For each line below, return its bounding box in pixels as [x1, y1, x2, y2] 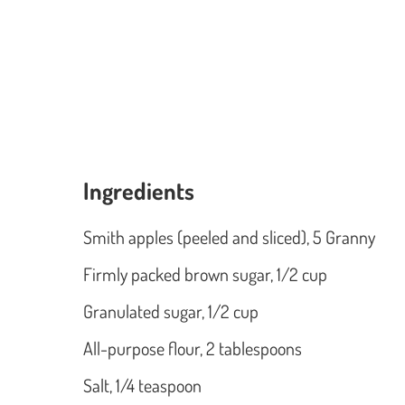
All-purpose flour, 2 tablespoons [83, 336, 306, 361]
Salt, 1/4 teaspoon [83, 373, 205, 398]
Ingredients [83, 175, 194, 206]
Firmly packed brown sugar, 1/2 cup [83, 262, 331, 287]
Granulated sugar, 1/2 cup [83, 299, 262, 324]
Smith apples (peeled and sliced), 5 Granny [83, 225, 379, 250]
